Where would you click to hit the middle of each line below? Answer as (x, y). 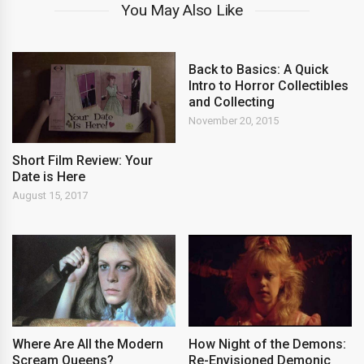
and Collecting (232, 102)
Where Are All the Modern (88, 344)
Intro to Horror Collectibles (269, 86)
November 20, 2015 (234, 121)
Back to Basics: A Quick (259, 70)
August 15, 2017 (50, 195)
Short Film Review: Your (82, 160)
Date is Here (49, 177)
